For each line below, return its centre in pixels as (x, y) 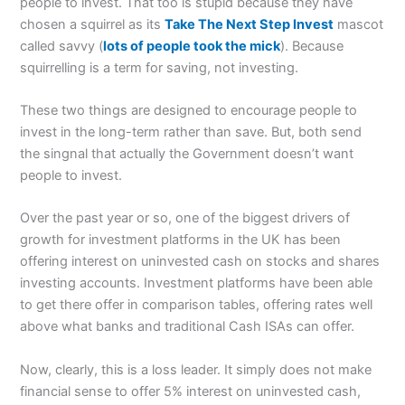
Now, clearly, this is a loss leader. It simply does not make (196, 369)
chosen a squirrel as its (93, 24)
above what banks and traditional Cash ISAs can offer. (188, 327)
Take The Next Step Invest (250, 24)
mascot (359, 24)
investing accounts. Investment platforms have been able (197, 283)
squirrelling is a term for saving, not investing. (160, 67)
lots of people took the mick (192, 46)
